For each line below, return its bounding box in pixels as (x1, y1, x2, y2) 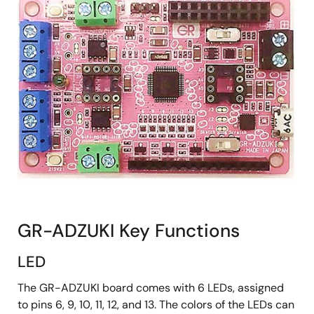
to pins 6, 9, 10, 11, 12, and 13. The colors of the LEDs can (18, 296, 294, 312)
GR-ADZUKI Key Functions (18, 218, 240, 243)
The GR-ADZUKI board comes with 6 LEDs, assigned (18, 280, 284, 295)
